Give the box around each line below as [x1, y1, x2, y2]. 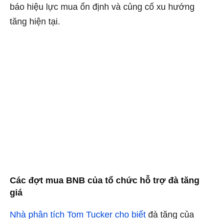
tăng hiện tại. [10, 16, 60, 26]
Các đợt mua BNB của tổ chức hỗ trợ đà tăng [10, 175, 199, 185]
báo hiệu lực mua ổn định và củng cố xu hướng [10, 1, 195, 12]
